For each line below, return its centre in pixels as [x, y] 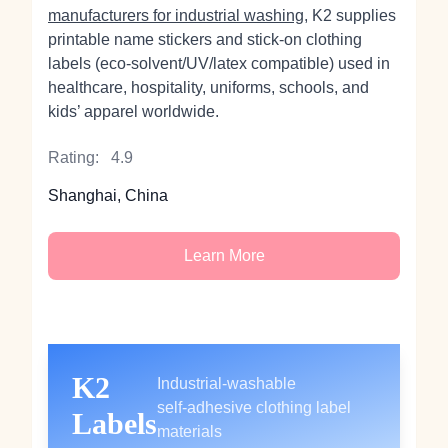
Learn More [224, 255]
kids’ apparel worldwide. [133, 111]
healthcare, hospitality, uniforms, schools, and [208, 87]
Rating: [73, 157]
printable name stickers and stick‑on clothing [205, 39]
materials [189, 431]
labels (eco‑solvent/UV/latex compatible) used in [219, 63]
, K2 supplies [350, 15]
